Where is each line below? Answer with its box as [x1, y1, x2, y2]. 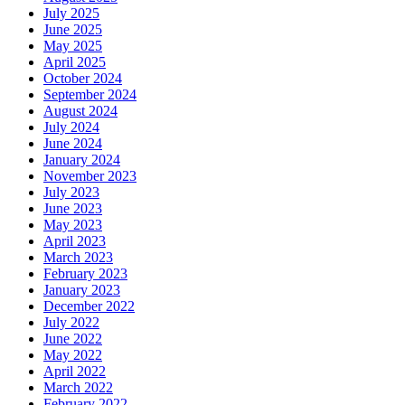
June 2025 [43, 21, 102, 37]
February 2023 [43, 265, 127, 281]
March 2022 [43, 379, 113, 395]
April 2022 [43, 363, 106, 379]
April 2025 [43, 53, 106, 70]
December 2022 [43, 297, 135, 314]
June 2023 [43, 200, 102, 216]
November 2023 [43, 167, 137, 184]
